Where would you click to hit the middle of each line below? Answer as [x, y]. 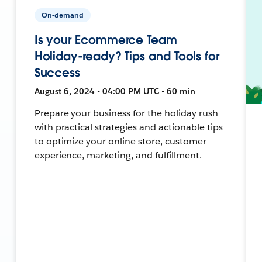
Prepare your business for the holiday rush [126, 113]
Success [57, 72]
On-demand [62, 15]
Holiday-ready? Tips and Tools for [127, 56]
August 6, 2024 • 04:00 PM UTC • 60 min [115, 91]
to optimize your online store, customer [120, 141]
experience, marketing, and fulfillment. [118, 155]
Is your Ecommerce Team [106, 39]
